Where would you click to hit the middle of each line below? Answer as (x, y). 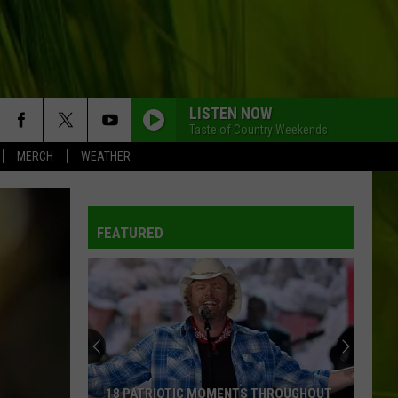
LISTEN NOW (231, 113)
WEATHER (106, 156)
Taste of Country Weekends (259, 129)
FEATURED (130, 233)
